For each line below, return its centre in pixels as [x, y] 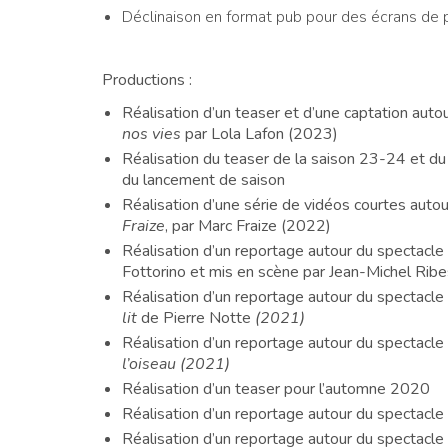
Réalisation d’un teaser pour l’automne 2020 [276, 388]
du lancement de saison [203, 179]
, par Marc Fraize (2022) [248, 225]
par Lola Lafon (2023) [259, 133]
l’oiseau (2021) [176, 363]
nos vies [151, 133]
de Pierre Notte [196, 317]
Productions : [147, 80]
